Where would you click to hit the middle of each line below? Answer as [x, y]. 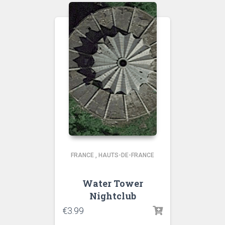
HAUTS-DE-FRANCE [126, 155]
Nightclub [113, 196]
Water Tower [113, 183]
